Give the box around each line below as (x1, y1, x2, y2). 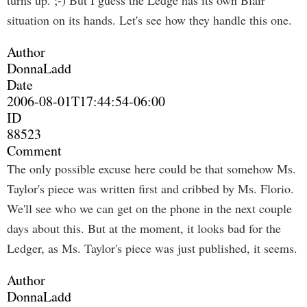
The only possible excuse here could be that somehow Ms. (7, 160, 296, 177)
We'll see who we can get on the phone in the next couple (7, 200, 292, 217)
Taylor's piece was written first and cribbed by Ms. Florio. (7, 180, 294, 197)
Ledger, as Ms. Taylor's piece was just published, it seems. (7, 240, 297, 256)
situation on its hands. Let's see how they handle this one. (7, 12, 292, 28)
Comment (7, 141, 62, 160)
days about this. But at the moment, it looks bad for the (7, 220, 281, 236)
